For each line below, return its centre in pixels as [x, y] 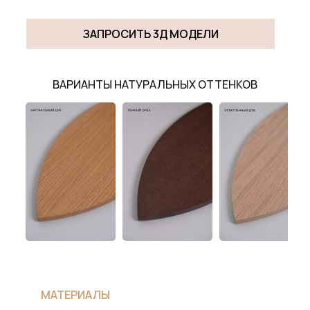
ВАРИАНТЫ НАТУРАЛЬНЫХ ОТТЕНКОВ [155, 85]
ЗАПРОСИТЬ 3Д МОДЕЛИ [151, 34]
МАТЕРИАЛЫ [76, 295]
